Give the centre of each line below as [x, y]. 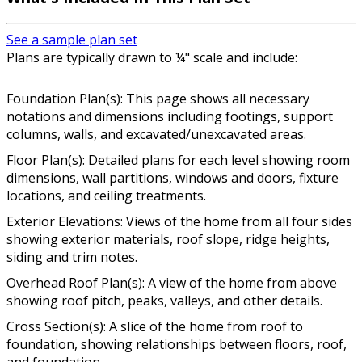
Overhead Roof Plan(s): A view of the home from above [172, 282]
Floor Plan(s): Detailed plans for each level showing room [178, 160]
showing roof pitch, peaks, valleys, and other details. [164, 300]
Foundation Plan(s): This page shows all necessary [158, 98]
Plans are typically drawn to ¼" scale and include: [152, 57]
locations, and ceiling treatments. [106, 195]
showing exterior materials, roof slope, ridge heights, [168, 239]
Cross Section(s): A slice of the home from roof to [155, 326]
